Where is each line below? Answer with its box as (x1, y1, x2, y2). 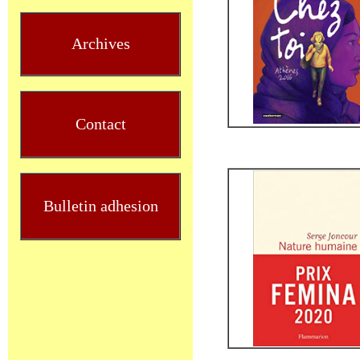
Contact (75, 115, 126, 133)
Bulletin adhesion (43, 197, 158, 215)
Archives (71, 35, 130, 52)
